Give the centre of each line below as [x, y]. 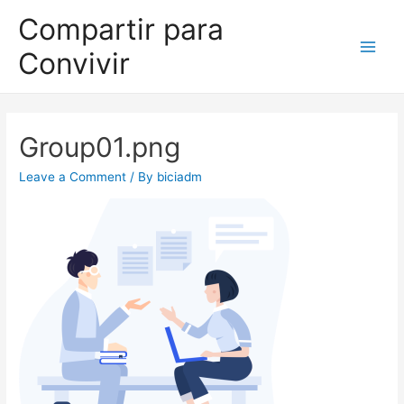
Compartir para [121, 29]
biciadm [180, 177]
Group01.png [100, 147]
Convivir [74, 63]
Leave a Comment [73, 177]
